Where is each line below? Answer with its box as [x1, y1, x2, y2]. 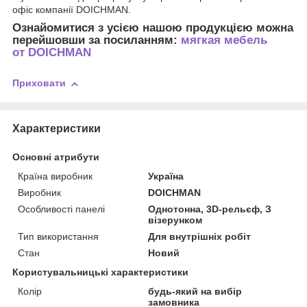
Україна [148, 170, 184, 182]
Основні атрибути [12, 151, 99, 162]
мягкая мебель [181, 33, 267, 47]
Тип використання [18, 230, 99, 242]
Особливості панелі [18, 203, 105, 214]
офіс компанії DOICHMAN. [12, 3, 134, 15]
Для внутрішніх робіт [148, 230, 251, 242]
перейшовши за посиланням [12, 33, 173, 47]
